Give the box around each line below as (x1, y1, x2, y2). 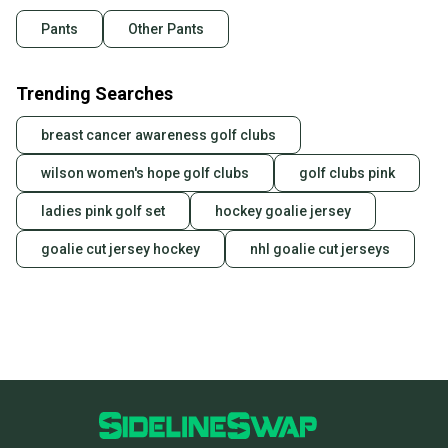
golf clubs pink (299, 165, 395, 182)
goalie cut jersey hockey (41, 241, 200, 258)
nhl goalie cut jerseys (250, 241, 390, 258)
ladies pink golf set (41, 203, 165, 220)
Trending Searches (16, 83, 173, 105)
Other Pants (128, 21, 204, 38)
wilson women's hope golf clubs (41, 165, 249, 182)
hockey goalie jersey (215, 203, 351, 220)
